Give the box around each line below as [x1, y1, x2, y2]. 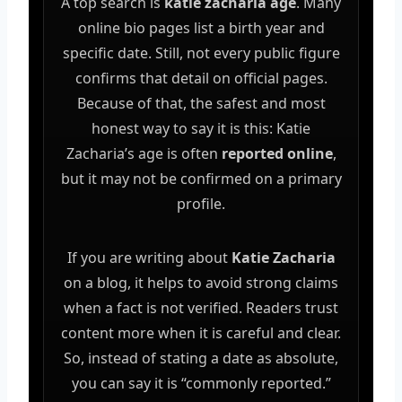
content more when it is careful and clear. [61, 322, 341, 343]
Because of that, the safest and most [76, 92, 326, 113]
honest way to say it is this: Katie [92, 118, 310, 138]
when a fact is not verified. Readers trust [64, 297, 338, 318]
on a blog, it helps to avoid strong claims [64, 272, 338, 293]
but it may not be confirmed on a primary [60, 168, 342, 188]
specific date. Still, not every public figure [62, 42, 340, 63]
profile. [177, 193, 225, 214]
